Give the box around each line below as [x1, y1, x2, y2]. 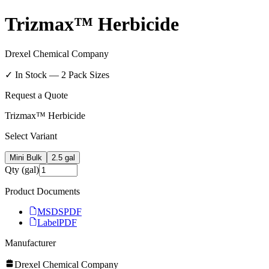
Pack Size [66, 69, 106, 80]
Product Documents [5, 186, 80, 196]
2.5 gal [52, 153, 75, 162]
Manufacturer [5, 237, 56, 248]
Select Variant [5, 130, 57, 141]
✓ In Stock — [5, 69, 61, 80]
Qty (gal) [5, 164, 39, 175]
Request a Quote [5, 89, 68, 100]
